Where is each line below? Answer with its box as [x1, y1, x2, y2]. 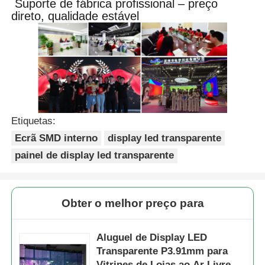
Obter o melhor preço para [61, 197, 204, 210]
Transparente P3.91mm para [96, 245, 228, 257]
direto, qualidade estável [11, 9, 140, 22]
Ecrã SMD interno [15, 132, 98, 144]
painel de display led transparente [15, 150, 174, 161]
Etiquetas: [11, 115, 56, 127]
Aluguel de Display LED [96, 232, 208, 244]
